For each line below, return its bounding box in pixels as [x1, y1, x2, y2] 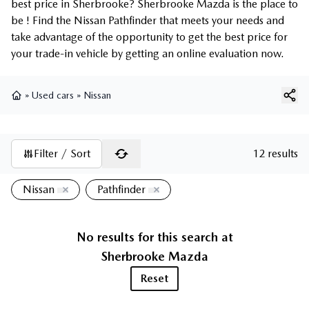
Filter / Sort [34, 147, 90, 161]
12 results [252, 147, 298, 161]
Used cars [32, 90, 74, 101]
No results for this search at [76, 230, 233, 245]
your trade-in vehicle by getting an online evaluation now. [11, 47, 284, 61]
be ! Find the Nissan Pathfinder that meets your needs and [11, 14, 284, 28]
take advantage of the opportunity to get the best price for [11, 30, 288, 44]
